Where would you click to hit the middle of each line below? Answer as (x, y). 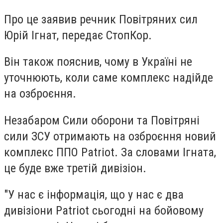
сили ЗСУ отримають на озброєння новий (110, 136)
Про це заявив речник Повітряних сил (101, 19)
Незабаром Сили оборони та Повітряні (102, 120)
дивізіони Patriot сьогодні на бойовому (104, 211)
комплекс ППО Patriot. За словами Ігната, (110, 152)
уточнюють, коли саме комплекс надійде (109, 78)
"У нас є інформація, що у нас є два (94, 195)
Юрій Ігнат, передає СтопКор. (78, 35)
